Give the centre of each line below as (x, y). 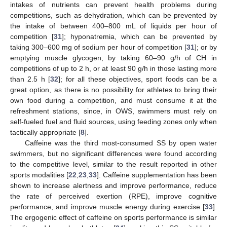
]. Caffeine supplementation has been (157, 175)
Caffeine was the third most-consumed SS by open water (121, 143)
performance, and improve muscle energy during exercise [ (107, 206)
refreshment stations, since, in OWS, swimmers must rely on (113, 111)
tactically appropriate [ (45, 132)
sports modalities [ (39, 175)
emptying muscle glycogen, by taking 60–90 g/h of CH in (113, 58)
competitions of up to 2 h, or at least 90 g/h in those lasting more (113, 68)
